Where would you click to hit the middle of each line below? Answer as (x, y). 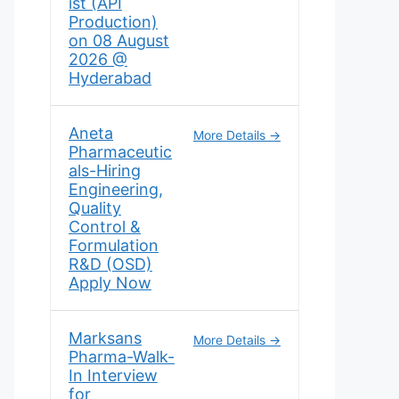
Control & (105, 227)
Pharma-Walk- (122, 357)
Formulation (114, 245)
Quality (95, 208)
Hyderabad (110, 78)
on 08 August (119, 41)
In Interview (113, 375)
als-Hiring (105, 171)
